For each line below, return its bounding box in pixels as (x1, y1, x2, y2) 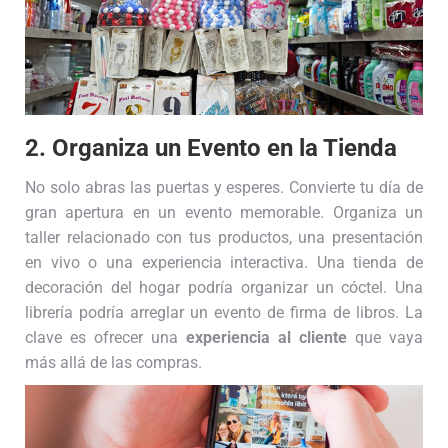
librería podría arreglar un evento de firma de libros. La (25, 302, 423, 322)
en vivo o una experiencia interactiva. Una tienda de (25, 252, 423, 272)
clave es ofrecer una (25, 327, 186, 347)
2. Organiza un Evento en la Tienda (25, 133, 397, 162)
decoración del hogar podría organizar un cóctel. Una (25, 277, 423, 297)
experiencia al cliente (186, 327, 347, 347)
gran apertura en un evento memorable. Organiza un (25, 202, 423, 222)
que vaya (347, 327, 423, 347)
